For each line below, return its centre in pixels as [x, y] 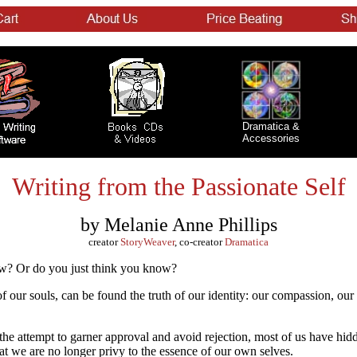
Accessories [271, 138]
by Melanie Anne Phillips [178, 225]
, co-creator [200, 242]
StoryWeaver [147, 242]
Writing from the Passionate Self [178, 186]
